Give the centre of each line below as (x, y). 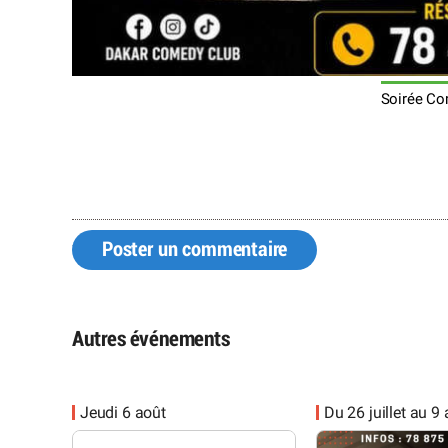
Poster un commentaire (195, 249)
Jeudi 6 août (123, 412)
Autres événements (151, 339)
